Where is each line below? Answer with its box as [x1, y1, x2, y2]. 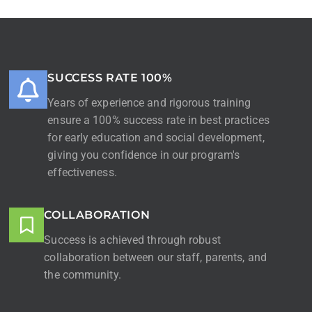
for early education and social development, [47, 131, 265, 145]
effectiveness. [47, 166, 117, 180]
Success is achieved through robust [44, 233, 221, 247]
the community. [44, 268, 121, 282]
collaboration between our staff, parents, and [44, 251, 267, 265]
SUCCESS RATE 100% [47, 71, 173, 85]
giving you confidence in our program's [47, 148, 240, 162]
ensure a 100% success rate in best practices [47, 114, 270, 127]
